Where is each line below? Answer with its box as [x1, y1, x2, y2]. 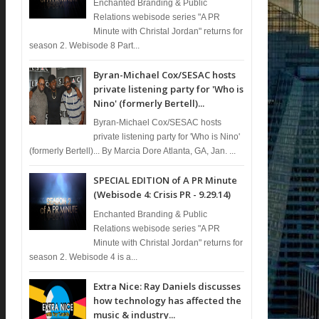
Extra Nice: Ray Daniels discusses [93, 279, 241, 293]
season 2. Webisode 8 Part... [29, 40, 140, 51]
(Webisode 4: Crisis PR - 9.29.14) [93, 188, 231, 202]
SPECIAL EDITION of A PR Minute [93, 174, 238, 187]
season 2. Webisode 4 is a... [29, 251, 138, 262]
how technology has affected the [93, 293, 242, 307]
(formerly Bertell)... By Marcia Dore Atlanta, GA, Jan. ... [29, 146, 236, 157]
